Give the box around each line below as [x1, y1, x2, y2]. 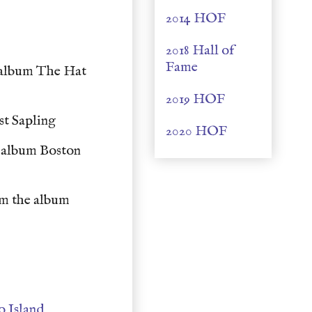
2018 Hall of [166, 42, 234, 59]
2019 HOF [166, 91, 225, 108]
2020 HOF [166, 123, 227, 140]
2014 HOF [166, 10, 226, 27]
